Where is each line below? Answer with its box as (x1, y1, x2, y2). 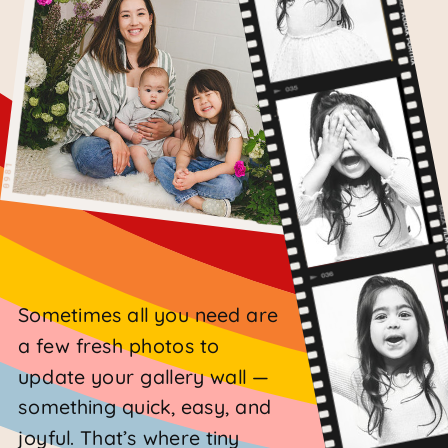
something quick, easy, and (18, 394, 272, 420)
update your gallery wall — (18, 364, 269, 390)
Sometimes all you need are (18, 302, 279, 328)
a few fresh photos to (18, 333, 220, 359)
